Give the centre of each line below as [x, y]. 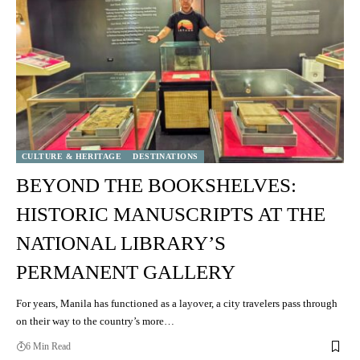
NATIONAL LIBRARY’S [121, 243]
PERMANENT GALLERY [126, 272]
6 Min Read [48, 347]
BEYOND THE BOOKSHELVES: [156, 186]
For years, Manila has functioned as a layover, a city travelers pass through [177, 304]
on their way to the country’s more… [95, 321]
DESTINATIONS [166, 157]
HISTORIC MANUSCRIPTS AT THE [171, 215]
